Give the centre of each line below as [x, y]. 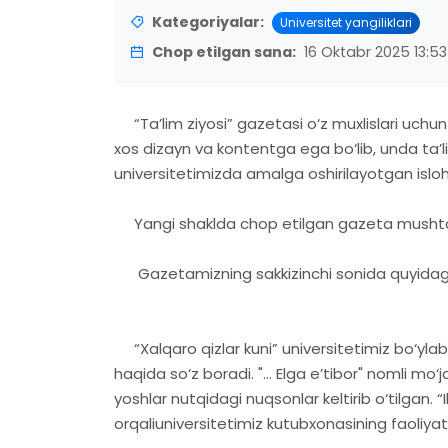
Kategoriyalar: [208, 22]
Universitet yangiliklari [346, 22]
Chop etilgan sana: [224, 51]
